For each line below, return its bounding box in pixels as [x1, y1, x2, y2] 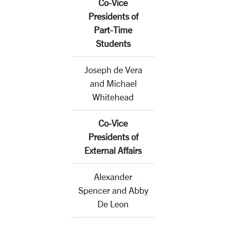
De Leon [97, 199, 129, 209]
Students [95, 38, 131, 48]
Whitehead [92, 92, 134, 102]
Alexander [94, 172, 132, 182]
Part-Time [94, 25, 132, 35]
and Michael [89, 78, 137, 88]
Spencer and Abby [78, 185, 148, 195]
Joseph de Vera [84, 65, 142, 75]
